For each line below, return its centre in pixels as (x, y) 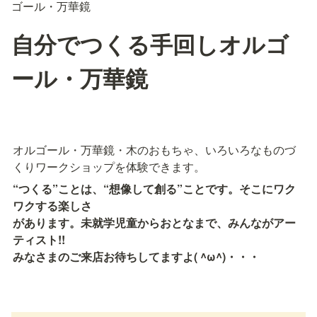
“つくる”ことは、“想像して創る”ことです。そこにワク (154, 189)
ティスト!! (39, 240)
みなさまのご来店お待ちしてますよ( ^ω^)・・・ (136, 257)
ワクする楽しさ (52, 206)
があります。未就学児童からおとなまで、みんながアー (154, 223)
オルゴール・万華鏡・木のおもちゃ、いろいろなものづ (154, 150)
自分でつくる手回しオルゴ (150, 44)
